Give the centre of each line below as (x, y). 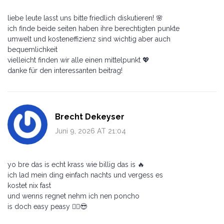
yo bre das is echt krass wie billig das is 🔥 (76, 164)
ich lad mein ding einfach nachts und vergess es (85, 175)
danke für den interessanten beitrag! (65, 70)
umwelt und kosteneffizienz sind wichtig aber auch (89, 39)
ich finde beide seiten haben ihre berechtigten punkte (93, 28)
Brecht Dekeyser (90, 116)
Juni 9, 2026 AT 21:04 (90, 131)
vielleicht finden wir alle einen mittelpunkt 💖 (78, 60)
